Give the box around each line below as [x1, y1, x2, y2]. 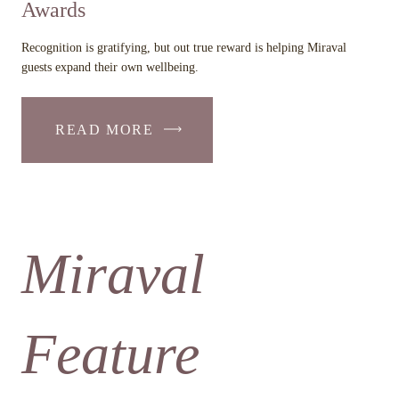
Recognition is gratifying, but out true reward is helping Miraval [21, 41, 346, 54]
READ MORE [55, 122, 154, 137]
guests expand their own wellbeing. [21, 61, 199, 74]
